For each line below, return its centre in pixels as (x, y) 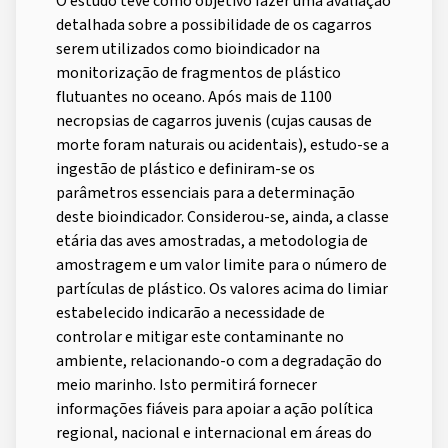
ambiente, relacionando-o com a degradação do (219, 360)
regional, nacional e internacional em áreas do (214, 432)
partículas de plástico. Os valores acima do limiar (222, 288)
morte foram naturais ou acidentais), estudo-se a (222, 144)
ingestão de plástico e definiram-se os (185, 168)
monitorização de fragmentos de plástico (198, 72)
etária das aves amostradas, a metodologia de (212, 240)
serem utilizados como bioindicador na (188, 48)
